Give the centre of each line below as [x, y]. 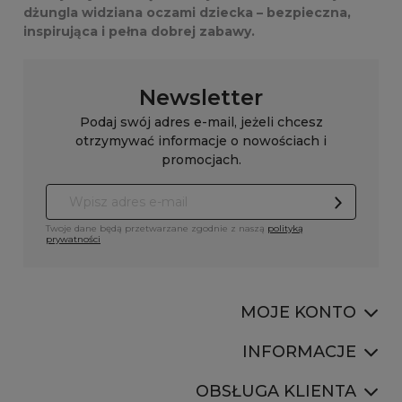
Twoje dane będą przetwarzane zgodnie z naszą [157, 228]
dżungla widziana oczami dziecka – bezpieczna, [187, 13]
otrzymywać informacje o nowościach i [201, 141]
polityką [285, 228]
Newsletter [201, 97]
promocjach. [201, 160]
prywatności [73, 239]
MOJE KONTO [298, 312]
